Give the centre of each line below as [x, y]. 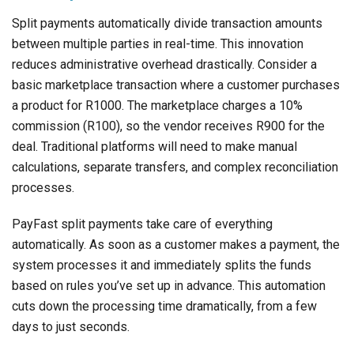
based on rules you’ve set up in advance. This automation [169, 286]
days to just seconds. [71, 327]
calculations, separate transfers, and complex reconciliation [175, 168]
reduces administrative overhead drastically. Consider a [164, 65]
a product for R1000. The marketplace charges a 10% [157, 106]
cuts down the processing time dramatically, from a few [164, 307]
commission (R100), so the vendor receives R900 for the [168, 126]
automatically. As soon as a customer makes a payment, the [176, 245]
